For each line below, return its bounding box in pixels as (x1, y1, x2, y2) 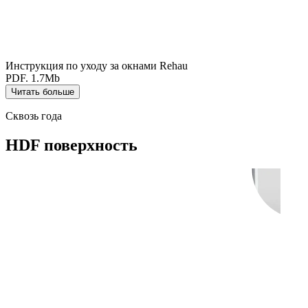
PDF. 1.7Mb (5, 72, 60, 85)
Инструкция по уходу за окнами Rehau (5, 60, 188, 72)
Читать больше (11, 87, 74, 98)
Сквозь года (5, 110, 62, 122)
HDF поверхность (5, 136, 137, 155)
